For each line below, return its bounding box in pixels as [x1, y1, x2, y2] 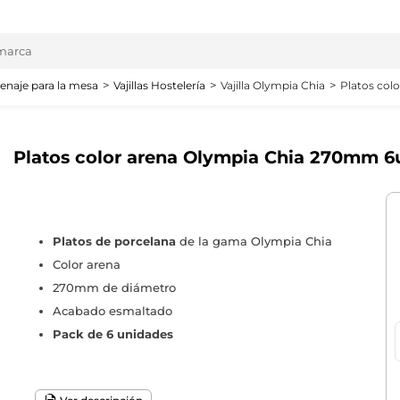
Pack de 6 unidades [52, 327, 173, 342]
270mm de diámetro [52, 280, 176, 296]
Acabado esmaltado [52, 304, 172, 319]
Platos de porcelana [52, 234, 176, 249]
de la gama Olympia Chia [175, 234, 332, 249]
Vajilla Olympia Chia [221, 79, 325, 93]
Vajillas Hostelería [113, 79, 205, 93]
